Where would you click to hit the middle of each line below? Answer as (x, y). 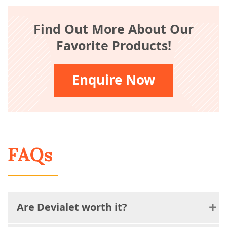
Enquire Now (113, 80)
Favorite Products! (113, 45)
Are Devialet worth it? (72, 207)
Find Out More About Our (113, 29)
